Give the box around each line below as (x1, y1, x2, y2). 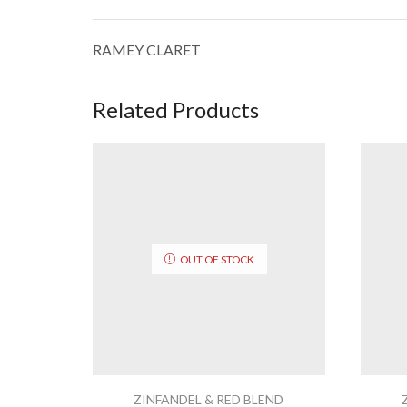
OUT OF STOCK (179, 252, 254, 266)
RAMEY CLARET (93, 40, 201, 58)
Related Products (93, 95, 259, 123)
